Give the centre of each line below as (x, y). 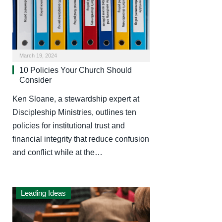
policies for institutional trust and (69, 126)
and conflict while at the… (57, 153)
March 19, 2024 (38, 56)
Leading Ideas (43, 193)
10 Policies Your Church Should (76, 70)
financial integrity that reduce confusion (81, 139)
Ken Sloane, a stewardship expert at (76, 99)
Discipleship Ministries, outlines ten (74, 112)
